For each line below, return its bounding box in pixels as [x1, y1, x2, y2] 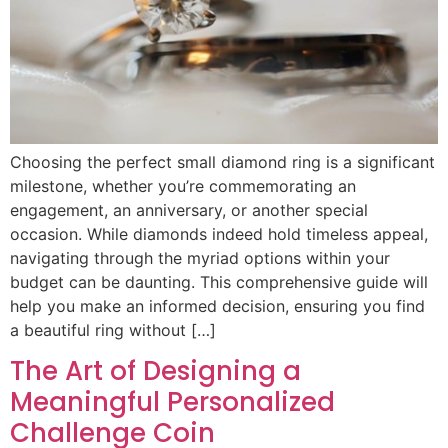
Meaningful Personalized [10, 383, 335, 420]
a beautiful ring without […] [10, 319, 216, 340]
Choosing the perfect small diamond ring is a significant [10, 151, 435, 172]
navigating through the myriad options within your [10, 247, 390, 268]
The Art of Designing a [10, 352, 301, 389]
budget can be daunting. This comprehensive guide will [10, 271, 428, 292]
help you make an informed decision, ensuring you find [10, 295, 425, 316]
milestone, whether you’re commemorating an [10, 175, 356, 196]
